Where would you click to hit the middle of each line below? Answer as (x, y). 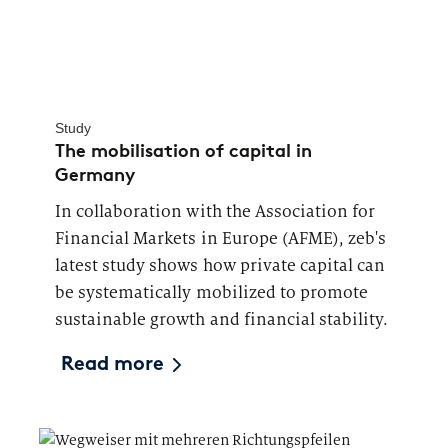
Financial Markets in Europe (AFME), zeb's (221, 238)
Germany (95, 174)
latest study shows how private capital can (220, 265)
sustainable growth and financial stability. (222, 319)
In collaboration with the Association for (215, 211)
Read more (113, 364)
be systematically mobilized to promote (212, 292)
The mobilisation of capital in (183, 150)
